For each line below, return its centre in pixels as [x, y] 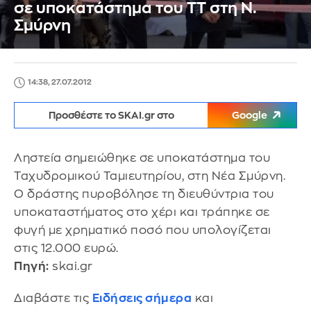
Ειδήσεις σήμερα [142, 298]
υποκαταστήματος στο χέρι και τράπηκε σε [142, 212]
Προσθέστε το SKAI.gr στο [111, 115]
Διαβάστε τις [53, 298]
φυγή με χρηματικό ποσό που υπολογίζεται [143, 230]
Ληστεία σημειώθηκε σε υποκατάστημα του [142, 158]
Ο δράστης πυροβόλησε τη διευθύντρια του [144, 194]
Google [250, 115]
